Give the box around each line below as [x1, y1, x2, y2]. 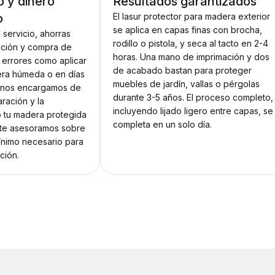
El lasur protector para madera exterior [113, 11, 271, 22]
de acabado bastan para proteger [113, 65, 252, 76]
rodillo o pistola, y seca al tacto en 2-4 [113, 38, 269, 49]
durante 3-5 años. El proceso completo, [113, 92, 274, 103]
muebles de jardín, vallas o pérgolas [113, 79, 260, 90]
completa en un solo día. [113, 119, 212, 130]
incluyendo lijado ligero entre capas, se [113, 106, 274, 117]
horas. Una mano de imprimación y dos [113, 52, 270, 63]
